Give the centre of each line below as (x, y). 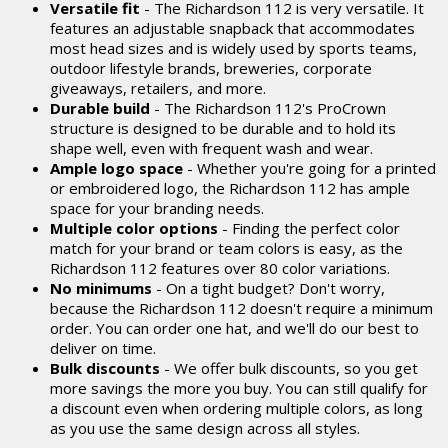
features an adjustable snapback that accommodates (232, 28)
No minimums (101, 288)
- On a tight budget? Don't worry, (268, 288)
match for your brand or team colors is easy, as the (226, 248)
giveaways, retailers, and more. (158, 88)
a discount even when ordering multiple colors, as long (236, 408)
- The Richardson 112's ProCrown (268, 108)
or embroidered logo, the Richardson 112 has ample (230, 188)
